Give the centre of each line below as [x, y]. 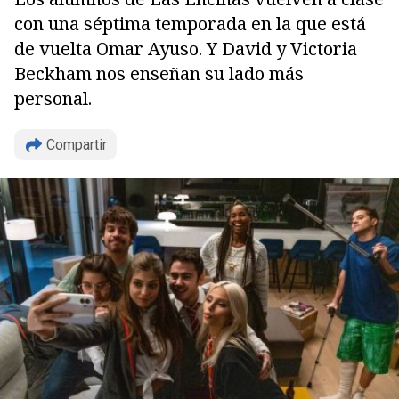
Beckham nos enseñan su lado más [159, 73]
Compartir [77, 145]
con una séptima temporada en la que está [190, 24]
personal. [53, 98]
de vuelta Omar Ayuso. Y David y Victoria [186, 49]
